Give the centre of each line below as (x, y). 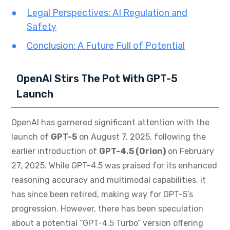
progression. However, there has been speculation (107, 209)
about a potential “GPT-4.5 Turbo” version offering (107, 223)
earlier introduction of (55, 151)
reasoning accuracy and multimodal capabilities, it (109, 180)
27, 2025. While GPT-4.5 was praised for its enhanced (114, 166)
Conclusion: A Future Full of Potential (106, 46)
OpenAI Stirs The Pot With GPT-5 (97, 79)
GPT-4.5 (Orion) (132, 151)
